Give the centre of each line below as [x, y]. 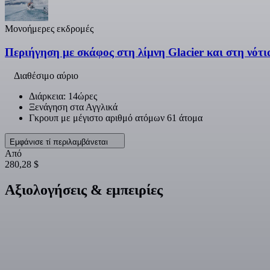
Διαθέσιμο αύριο [46, 75]
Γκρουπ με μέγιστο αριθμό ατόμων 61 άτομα [116, 118]
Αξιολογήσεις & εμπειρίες [84, 190]
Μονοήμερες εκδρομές [49, 29]
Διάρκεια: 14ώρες [63, 96]
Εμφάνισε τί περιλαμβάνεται [60, 142]
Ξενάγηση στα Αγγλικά [73, 107]
